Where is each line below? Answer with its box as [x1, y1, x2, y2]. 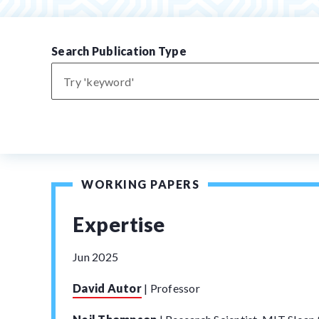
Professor [147, 281, 200, 295]
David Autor [73, 281, 142, 295]
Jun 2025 [73, 250, 118, 263]
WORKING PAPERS [81, 177, 199, 191]
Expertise [73, 212, 165, 236]
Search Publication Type [51, 44, 187, 58]
